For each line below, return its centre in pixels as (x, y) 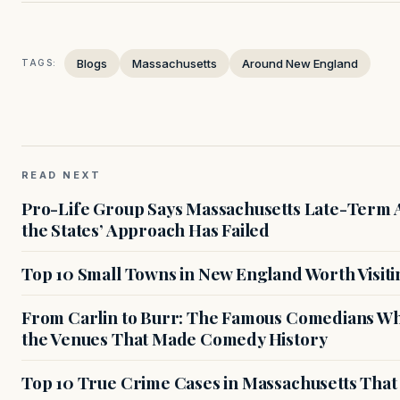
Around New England (300, 63)
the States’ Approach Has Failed (146, 229)
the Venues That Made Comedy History (175, 338)
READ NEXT (62, 175)
